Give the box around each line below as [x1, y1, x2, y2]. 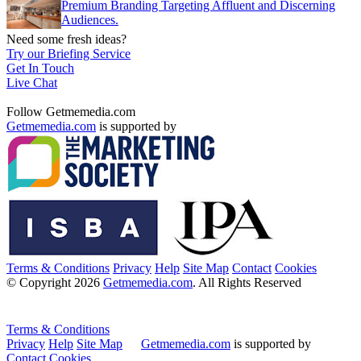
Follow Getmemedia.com [6, 104, 135, 118]
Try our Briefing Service [6, 46, 131, 60]
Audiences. [61, 12, 118, 27]
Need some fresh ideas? [6, 31, 127, 46]
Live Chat [6, 75, 57, 89]
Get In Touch [6, 60, 74, 75]
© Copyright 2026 [6, 275, 103, 289]
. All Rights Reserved [193, 275, 301, 289]
